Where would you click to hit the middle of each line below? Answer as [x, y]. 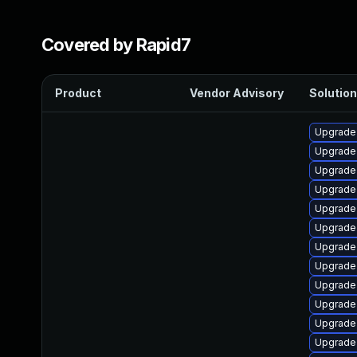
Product [78, 93]
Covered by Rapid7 [116, 45]
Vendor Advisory [237, 93]
